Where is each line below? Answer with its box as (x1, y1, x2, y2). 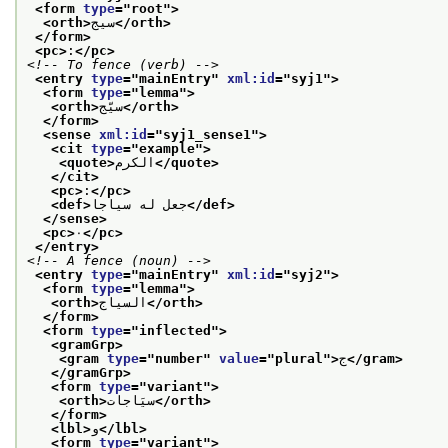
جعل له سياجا (91, 196, 187, 212)
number (155, 350, 203, 366)
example (139, 140, 195, 156)
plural (275, 350, 323, 366)
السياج (99, 294, 147, 310)
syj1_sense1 (163, 126, 251, 142)
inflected (139, 322, 211, 338)
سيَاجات (107, 392, 155, 408)
